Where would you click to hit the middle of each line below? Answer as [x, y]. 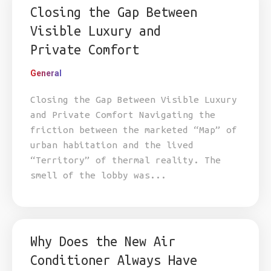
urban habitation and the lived [112, 145]
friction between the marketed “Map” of [134, 130]
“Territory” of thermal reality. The [126, 160]
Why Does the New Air [103, 241]
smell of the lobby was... [98, 175]
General [46, 73]
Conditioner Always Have [114, 260]
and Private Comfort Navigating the [123, 115]
